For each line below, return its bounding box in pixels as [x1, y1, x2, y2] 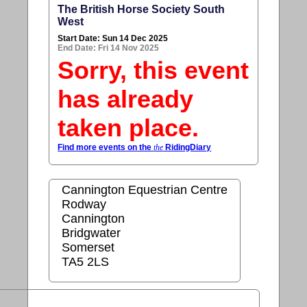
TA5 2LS [62, 254, 110, 269]
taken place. [58, 113, 199, 142]
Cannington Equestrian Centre [62, 182, 228, 197]
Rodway [62, 197, 107, 211]
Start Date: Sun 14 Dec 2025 [58, 33, 169, 43]
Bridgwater [62, 225, 121, 240]
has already [58, 84, 194, 113]
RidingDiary [163, 142, 212, 152]
